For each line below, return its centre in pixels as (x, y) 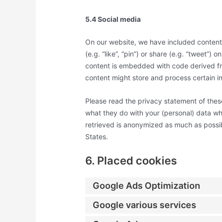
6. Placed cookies (131, 160)
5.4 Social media (113, 19)
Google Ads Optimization (147, 186)
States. (97, 136)
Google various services (145, 205)
